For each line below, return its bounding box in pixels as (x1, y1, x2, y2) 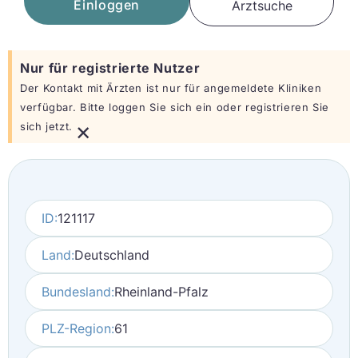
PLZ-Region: (42, 320, 114, 336)
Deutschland (74, 247, 149, 263)
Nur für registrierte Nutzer (20, 60, 201, 76)
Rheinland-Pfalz (114, 284, 209, 300)
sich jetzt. (20, 120, 74, 133)
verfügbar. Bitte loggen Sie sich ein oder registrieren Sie (20, 101, 330, 113)
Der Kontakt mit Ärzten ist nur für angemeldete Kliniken (20, 82, 322, 94)
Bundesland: (42, 284, 114, 300)
